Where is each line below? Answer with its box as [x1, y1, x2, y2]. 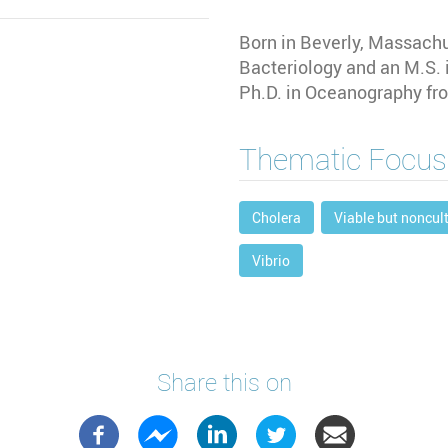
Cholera [252, 207, 301, 227]
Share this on [156, 366, 292, 399]
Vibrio [252, 250, 290, 270]
